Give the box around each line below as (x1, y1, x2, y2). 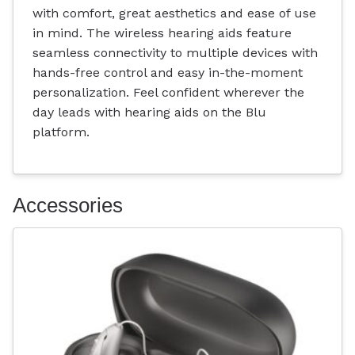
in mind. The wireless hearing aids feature (32, 25, 292, 41)
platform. (32, 124, 90, 140)
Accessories (13, 193, 123, 218)
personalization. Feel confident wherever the (32, 85, 304, 101)
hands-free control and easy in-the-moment (32, 65, 303, 81)
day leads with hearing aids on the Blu (32, 105, 266, 120)
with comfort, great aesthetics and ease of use (32, 6, 316, 21)
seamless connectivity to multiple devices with (32, 45, 318, 61)
